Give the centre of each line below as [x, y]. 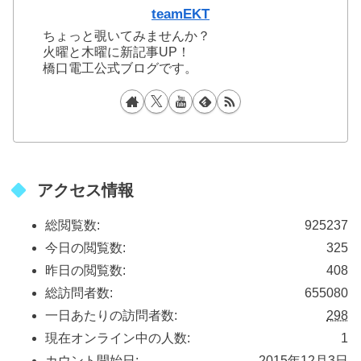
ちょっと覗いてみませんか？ [126, 35]
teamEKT [180, 14]
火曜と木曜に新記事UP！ [116, 52]
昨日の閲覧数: [85, 271]
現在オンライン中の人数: [118, 338]
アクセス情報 [85, 191]
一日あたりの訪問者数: [111, 316]
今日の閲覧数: [85, 248]
